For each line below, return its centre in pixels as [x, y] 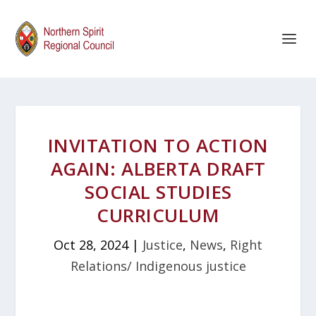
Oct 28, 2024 [91, 245]
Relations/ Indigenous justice [158, 266]
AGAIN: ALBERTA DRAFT [158, 169]
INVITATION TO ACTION [158, 145]
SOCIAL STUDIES [158, 192]
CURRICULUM [158, 215]
